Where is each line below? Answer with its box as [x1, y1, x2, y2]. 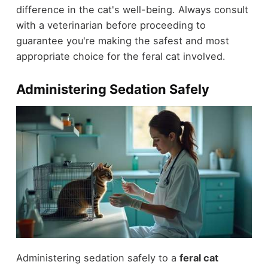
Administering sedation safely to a [16, 252, 179, 264]
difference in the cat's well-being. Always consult [16, 4, 248, 16]
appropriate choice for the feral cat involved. [16, 50, 226, 63]
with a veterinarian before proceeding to [16, 19, 206, 32]
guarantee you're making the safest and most [16, 35, 229, 47]
